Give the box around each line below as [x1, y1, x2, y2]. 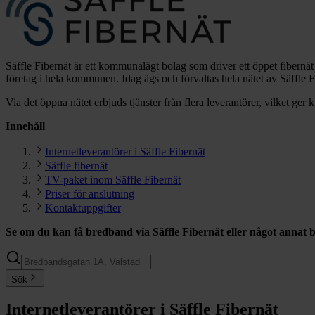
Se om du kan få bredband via [6, 225, 153, 238]
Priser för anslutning [45, 187, 134, 200]
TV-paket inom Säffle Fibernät [45, 173, 181, 186]
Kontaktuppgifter [45, 201, 121, 214]
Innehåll [6, 120, 45, 132]
